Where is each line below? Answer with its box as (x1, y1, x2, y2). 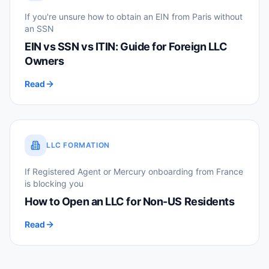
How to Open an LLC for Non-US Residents (25, 195, 235, 208)
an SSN (25, 23, 54, 34)
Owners (25, 55, 64, 67)
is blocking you (25, 178, 83, 189)
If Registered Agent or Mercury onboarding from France (25, 166, 243, 177)
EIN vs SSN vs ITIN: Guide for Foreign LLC (25, 40, 228, 53)
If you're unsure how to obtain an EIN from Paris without (25, 11, 243, 22)
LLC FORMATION (46, 141, 110, 150)
